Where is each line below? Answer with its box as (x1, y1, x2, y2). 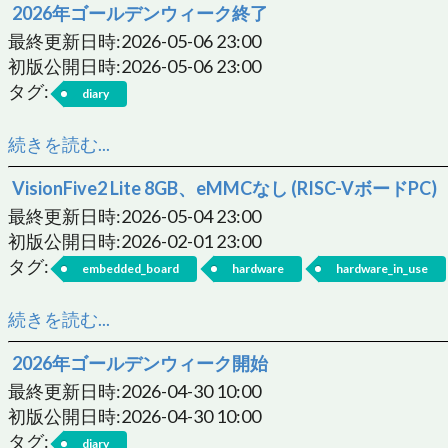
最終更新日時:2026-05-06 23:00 (8, 29, 261, 52)
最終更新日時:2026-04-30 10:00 (8, 379, 261, 402)
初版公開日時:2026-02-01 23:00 (8, 229, 261, 252)
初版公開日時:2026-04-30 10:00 (8, 404, 261, 427)
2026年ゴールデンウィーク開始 (12, 351, 268, 374)
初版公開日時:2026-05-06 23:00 (8, 54, 261, 77)
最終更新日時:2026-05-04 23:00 (8, 204, 261, 227)
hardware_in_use (336, 260, 429, 276)
